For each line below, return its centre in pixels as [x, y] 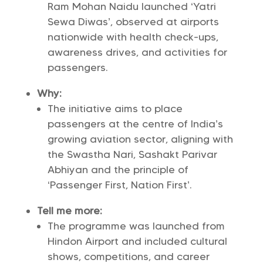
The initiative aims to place [115, 109]
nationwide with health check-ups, [133, 37]
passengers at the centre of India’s [135, 124]
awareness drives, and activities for [137, 52]
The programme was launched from [136, 226]
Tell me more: [69, 211]
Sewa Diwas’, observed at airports [133, 22]
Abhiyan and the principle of [118, 170]
